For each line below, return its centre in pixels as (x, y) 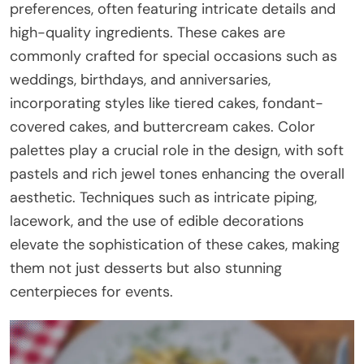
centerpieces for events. (91, 291)
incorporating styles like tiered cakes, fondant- (167, 103)
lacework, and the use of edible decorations (157, 221)
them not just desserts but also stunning (146, 268)
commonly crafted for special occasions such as (173, 56)
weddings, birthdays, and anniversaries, (140, 79)
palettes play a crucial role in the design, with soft (177, 150)
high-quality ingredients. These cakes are (147, 32)
